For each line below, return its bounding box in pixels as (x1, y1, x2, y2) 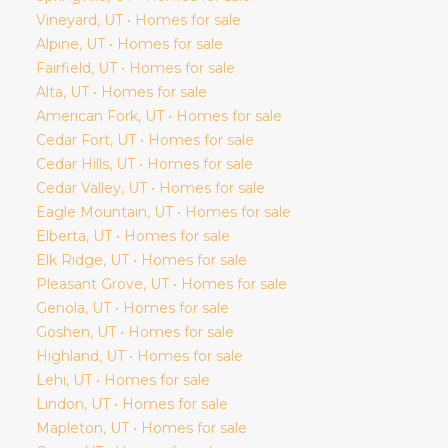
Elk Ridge (36, 250, 103, 269)
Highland (36, 346, 99, 365)
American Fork (36, 106, 138, 125)
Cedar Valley (36, 178, 121, 197)
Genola (36, 298, 85, 317)
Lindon (36, 394, 84, 413)
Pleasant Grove (36, 274, 143, 293)
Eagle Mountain (36, 202, 147, 221)
